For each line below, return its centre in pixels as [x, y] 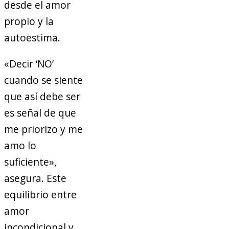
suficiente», [30, 162]
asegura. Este [35, 178]
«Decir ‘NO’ [29, 64]
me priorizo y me [43, 129]
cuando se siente [43, 80]
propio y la [29, 21]
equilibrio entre [40, 195]
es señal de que [40, 113]
